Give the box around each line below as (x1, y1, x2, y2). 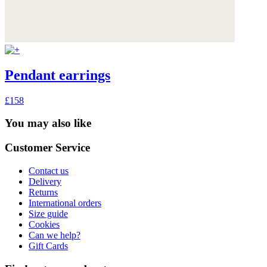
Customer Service (5, 141, 90, 154)
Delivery (29, 176, 61, 187)
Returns (29, 187, 58, 197)
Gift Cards (29, 240, 68, 251)
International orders (29, 197, 101, 208)
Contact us (29, 165, 69, 176)
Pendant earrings (5, 67, 110, 83)
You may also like (5, 117, 91, 130)
